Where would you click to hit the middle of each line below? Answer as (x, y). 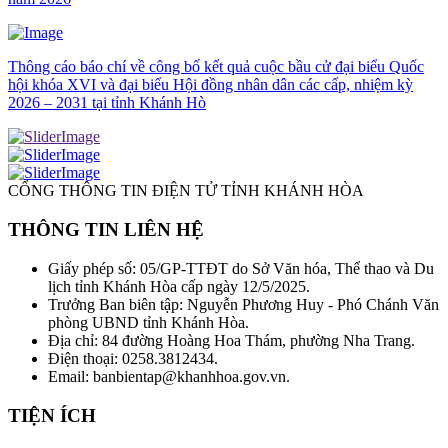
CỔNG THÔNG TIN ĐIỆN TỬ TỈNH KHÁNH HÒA (186, 191)
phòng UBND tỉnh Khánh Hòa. (148, 322)
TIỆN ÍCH (52, 415)
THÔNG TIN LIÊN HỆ (106, 230)
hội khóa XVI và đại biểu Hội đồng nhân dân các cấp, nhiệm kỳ (210, 85)
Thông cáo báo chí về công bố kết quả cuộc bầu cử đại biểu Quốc (216, 67)
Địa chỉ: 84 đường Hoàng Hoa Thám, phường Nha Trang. (231, 340)
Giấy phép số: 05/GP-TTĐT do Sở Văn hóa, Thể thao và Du (241, 268)
